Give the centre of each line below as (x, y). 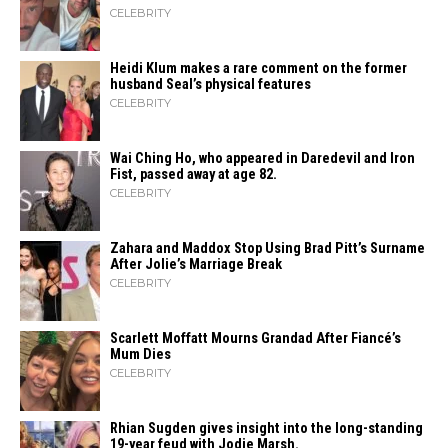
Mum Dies (140, 354)
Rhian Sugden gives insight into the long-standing (266, 428)
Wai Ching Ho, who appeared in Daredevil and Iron (262, 158)
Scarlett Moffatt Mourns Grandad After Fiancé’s (255, 338)
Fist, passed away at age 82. (193, 174)
